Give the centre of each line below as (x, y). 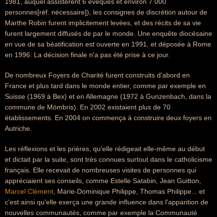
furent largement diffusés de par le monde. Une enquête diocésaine (108, 33)
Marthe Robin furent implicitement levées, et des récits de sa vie (103, 23)
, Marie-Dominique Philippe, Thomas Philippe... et (129, 191)
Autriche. (18, 128)
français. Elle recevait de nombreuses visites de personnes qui (101, 170)
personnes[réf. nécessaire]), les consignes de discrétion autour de (106, 12)
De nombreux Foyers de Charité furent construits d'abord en (97, 75)
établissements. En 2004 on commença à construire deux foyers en (108, 118)
